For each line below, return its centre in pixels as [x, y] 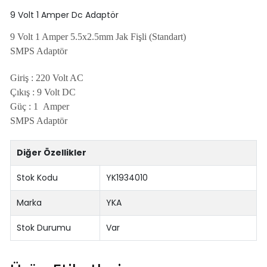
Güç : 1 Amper [39, 106]
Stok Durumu [44, 227]
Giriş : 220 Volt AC [46, 77]
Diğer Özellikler [52, 152]
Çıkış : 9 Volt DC [43, 92]
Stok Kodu [38, 177]
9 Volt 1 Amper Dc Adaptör [64, 15]
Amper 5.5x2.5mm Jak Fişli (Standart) [114, 36]
